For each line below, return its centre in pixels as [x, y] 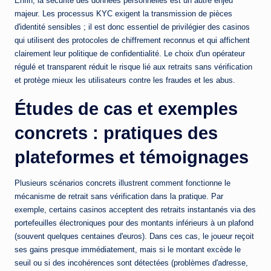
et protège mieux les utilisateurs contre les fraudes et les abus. [125, 80]
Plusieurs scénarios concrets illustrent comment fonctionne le [122, 183]
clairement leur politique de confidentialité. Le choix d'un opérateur [130, 54]
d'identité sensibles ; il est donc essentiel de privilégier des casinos [132, 27]
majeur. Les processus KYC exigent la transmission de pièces [123, 14]
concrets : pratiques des [116, 133]
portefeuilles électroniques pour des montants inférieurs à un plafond [134, 223]
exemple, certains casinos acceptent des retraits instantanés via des [135, 210]
